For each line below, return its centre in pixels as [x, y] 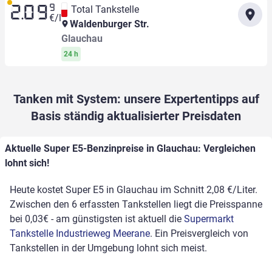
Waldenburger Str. [108, 24]
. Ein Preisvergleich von [199, 234]
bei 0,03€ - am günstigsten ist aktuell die [97, 219]
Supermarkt [209, 219]
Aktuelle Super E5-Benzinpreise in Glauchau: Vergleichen [130, 149]
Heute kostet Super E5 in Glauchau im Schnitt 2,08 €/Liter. [134, 190]
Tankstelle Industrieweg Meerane [80, 234]
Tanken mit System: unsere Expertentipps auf [136, 99]
